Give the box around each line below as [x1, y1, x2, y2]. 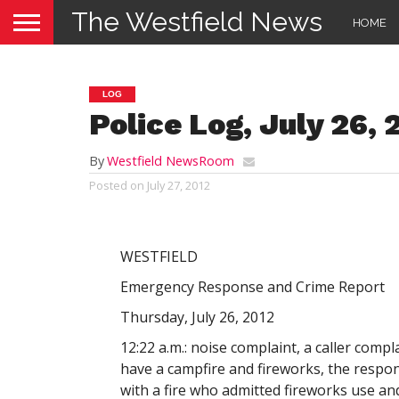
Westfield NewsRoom [107, 152, 234, 169]
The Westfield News [71, 6, 322, 37]
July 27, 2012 [147, 177, 210, 193]
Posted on [89, 177, 144, 193]
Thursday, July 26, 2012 [119, 307, 274, 327]
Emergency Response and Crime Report [119, 277, 385, 297]
